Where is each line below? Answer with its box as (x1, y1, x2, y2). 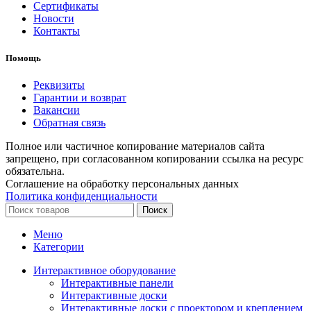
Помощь (6, 52, 41, 63)
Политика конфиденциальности (6, 190, 158, 203)
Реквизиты (33, 79, 85, 92)
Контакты (33, 24, 80, 37)
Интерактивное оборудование (33, 264, 176, 277)
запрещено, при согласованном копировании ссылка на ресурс (6, 153, 303, 165)
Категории (33, 241, 84, 253)
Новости (33, 12, 74, 24)
